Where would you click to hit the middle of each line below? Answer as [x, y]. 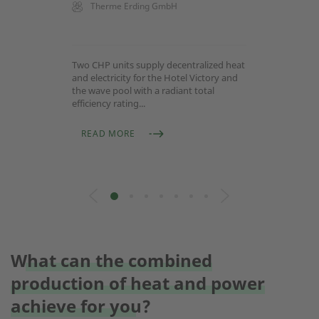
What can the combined [111, 260]
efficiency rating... [109, 103]
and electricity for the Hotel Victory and [155, 78]
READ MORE [108, 134]
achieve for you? [81, 306]
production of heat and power [138, 283]
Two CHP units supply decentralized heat [159, 65]
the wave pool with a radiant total [143, 90]
